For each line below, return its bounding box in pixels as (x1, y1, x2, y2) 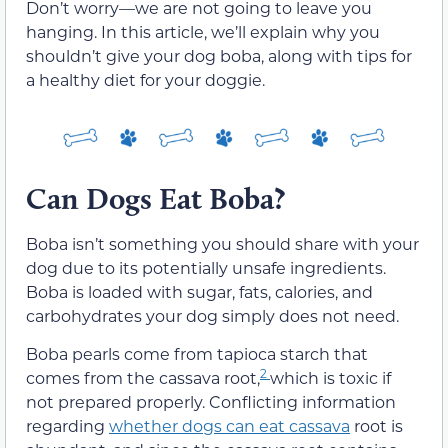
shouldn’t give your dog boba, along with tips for (26, 45, 412, 67)
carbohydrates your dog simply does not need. (26, 304, 399, 326)
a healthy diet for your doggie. (26, 69, 265, 91)
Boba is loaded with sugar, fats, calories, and (26, 280, 373, 302)
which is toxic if (270, 367, 391, 389)
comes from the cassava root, (26, 367, 260, 389)
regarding (26, 415, 109, 437)
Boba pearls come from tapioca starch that (26, 343, 368, 365)
